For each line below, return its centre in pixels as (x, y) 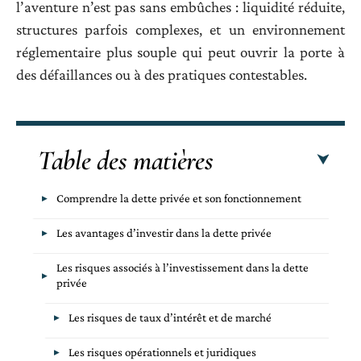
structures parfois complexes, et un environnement (180, 30)
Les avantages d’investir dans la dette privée (164, 232)
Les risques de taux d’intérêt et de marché (170, 317)
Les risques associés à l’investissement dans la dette (183, 267)
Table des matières (126, 160)
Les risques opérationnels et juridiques (162, 352)
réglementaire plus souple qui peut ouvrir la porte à (180, 52)
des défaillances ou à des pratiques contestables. (162, 75)
